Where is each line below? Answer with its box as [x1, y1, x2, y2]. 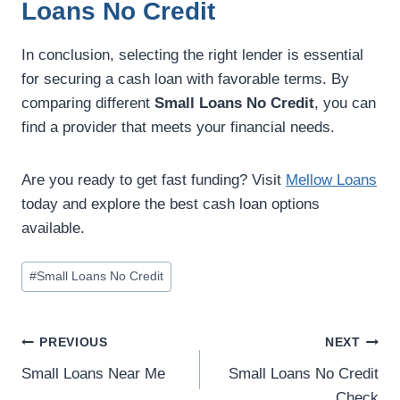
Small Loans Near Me [21, 364, 165, 382]
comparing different [21, 95, 154, 112]
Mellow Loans [286, 171, 377, 189]
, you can [314, 95, 376, 112]
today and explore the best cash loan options [21, 196, 320, 213]
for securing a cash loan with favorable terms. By [21, 71, 349, 88]
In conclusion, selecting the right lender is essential [21, 46, 363, 64]
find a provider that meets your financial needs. [21, 119, 335, 137]
